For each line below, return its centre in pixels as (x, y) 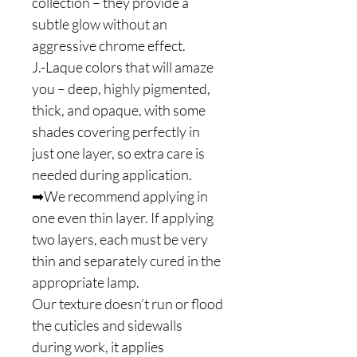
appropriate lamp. (86, 282)
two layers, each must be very (120, 239)
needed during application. (112, 175)
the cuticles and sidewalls (107, 325)
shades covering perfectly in (116, 131)
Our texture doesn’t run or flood (127, 304)
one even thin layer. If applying (123, 218)
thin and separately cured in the (126, 261)
